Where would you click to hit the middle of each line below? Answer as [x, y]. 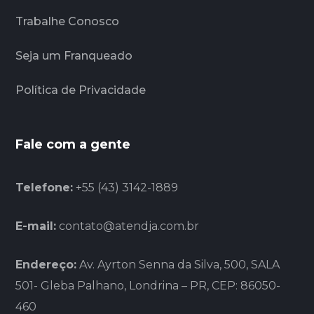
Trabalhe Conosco [68, 21]
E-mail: [36, 226]
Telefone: [45, 187]
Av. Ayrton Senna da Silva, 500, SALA [178, 264]
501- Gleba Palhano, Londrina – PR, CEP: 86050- [148, 285]
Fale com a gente [73, 144]
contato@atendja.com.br [129, 226]
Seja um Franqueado [74, 55]
